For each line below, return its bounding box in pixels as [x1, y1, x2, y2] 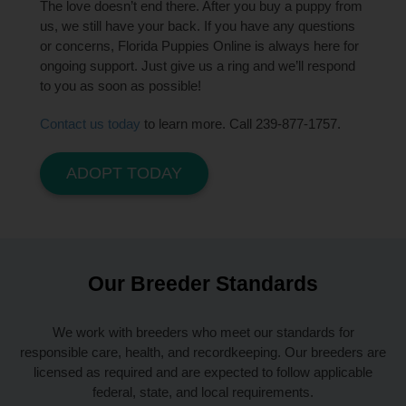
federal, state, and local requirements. [92, 383, 314, 400]
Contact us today [40, 115, 141, 131]
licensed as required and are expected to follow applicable [34, 363, 372, 380]
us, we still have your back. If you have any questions [40, 17, 356, 34]
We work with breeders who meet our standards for [52, 324, 354, 340]
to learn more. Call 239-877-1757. [140, 115, 342, 131]
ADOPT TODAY [66, 163, 183, 182]
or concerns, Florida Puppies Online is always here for [40, 37, 360, 53]
